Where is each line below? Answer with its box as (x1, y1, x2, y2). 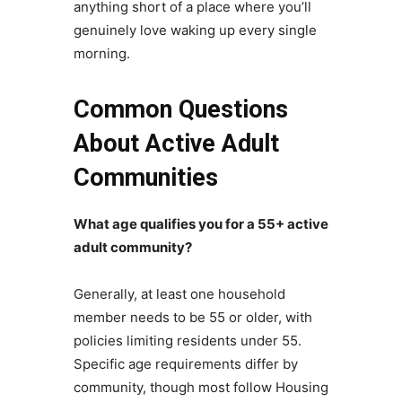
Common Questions (73, 95, 288, 125)
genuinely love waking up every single (73, 22, 317, 39)
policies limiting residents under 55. (73, 332, 301, 350)
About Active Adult (73, 129, 279, 159)
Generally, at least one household (73, 285, 285, 303)
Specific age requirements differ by (73, 355, 298, 373)
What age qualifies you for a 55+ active (73, 215, 328, 233)
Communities (73, 163, 218, 193)
